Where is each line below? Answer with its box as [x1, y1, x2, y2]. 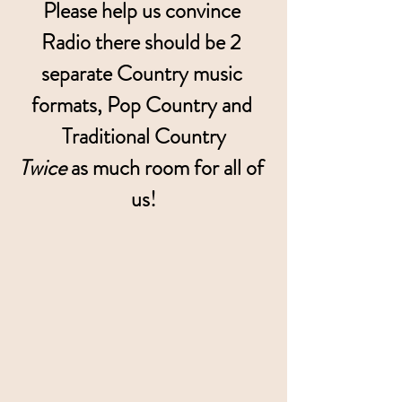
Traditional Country [61, 120, 226, 152]
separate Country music [40, 57, 247, 89]
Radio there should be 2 [41, 26, 246, 57]
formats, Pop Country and [31, 89, 257, 120]
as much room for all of [66, 152, 268, 183]
